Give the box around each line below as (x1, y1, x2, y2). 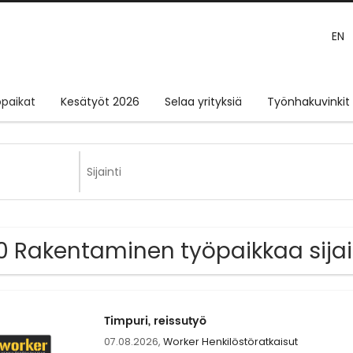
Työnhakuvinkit (267, 94, 350, 110)
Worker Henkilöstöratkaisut (162, 335, 298, 349)
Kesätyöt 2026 (61, 94, 139, 110)
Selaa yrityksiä (165, 94, 242, 110)
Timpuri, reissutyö (103, 312, 206, 331)
